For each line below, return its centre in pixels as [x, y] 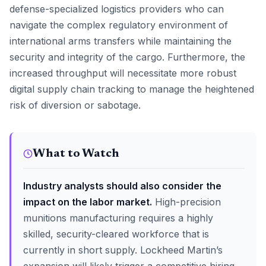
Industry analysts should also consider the [122, 186]
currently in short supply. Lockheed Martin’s [123, 250]
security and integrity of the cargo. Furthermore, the [127, 57]
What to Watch [76, 154]
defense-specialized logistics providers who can [117, 9]
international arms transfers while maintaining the [121, 41]
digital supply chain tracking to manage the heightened [132, 89]
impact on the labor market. [88, 202]
